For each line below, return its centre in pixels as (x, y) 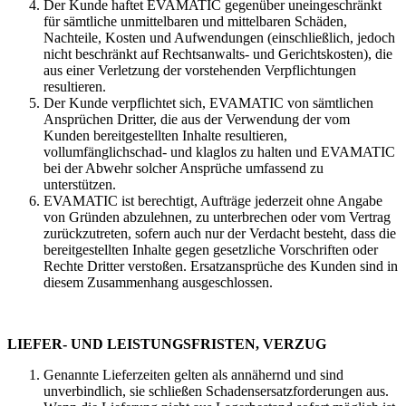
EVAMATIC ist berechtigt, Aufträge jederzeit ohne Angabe (213, 200)
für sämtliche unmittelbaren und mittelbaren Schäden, (195, 21)
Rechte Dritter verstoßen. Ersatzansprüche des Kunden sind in (221, 266)
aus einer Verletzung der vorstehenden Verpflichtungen (200, 70)
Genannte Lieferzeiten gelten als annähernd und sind (193, 374)
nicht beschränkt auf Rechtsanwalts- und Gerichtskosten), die (218, 53)
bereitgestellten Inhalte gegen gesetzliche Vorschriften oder (211, 249)
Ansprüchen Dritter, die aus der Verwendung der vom (197, 119)
